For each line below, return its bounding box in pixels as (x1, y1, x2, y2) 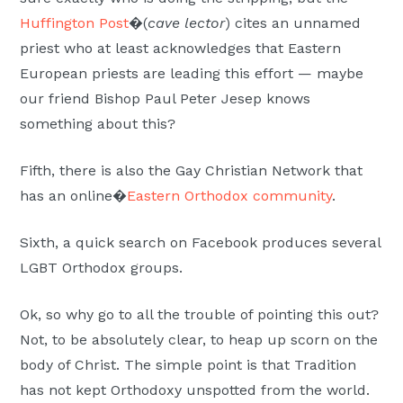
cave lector (148, 14, 226, 32)
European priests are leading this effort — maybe (20, 65, 364, 83)
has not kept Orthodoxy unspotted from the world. (20, 381, 371, 399)
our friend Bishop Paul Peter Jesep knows (20, 90, 311, 108)
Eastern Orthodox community (127, 187, 333, 205)
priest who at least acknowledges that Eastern (20, 40, 342, 58)
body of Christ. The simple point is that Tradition (20, 356, 357, 374)
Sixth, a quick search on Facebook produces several (20, 234, 381, 252)
